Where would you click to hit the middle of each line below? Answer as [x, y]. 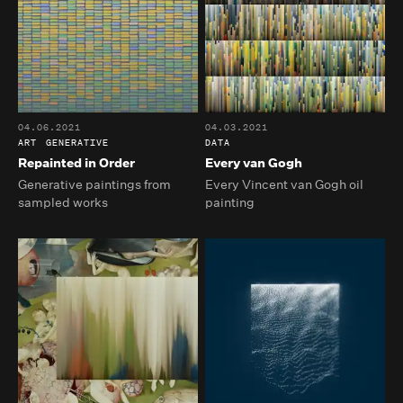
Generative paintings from [94, 184]
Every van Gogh [254, 162]
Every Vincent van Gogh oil [285, 184]
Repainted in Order [76, 162]
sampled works [63, 202]
